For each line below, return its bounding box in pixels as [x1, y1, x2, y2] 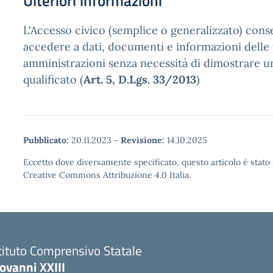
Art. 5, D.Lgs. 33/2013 [83, 73, 196, 87]
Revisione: [121, 135, 165, 146]
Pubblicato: [23, 135, 69, 146]
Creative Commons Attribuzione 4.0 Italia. [23, 169, 191, 180]
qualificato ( [23, 73, 83, 87]
